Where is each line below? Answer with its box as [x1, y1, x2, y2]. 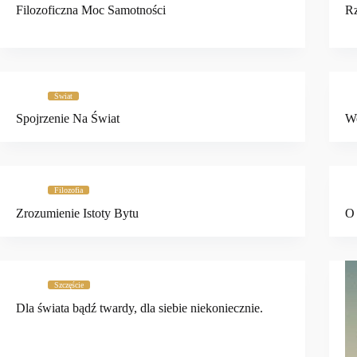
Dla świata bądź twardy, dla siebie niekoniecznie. [16, 300, 263, 315]
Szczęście [54, 280, 84, 290]
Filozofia [54, 186, 83, 195]
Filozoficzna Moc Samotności [16, 2, 166, 17]
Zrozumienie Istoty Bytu [16, 206, 139, 221]
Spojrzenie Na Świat [16, 112, 120, 126]
